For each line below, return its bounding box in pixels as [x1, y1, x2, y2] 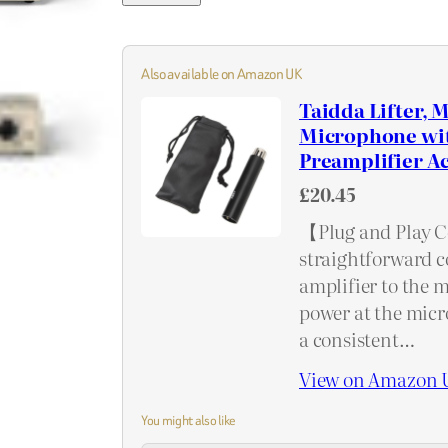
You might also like [141, 410, 236, 430]
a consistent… [299, 323, 415, 353]
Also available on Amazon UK [141, 62, 302, 84]
